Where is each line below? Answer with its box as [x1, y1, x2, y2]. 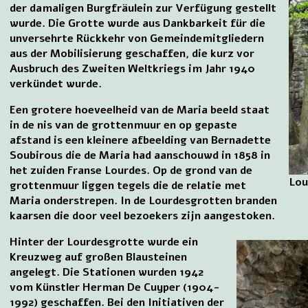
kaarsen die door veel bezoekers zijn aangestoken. [10, 208, 276, 223]
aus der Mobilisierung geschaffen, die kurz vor [10, 45, 255, 61]
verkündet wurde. [10, 76, 102, 91]
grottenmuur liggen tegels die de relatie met [10, 177, 247, 193]
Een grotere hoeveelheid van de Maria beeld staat [10, 102, 270, 118]
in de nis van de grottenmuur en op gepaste [10, 117, 238, 133]
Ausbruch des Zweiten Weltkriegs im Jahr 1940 [10, 60, 256, 76]
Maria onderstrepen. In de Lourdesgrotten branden [10, 192, 278, 208]
